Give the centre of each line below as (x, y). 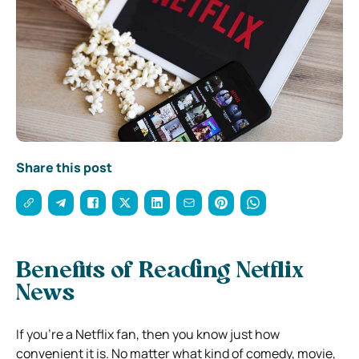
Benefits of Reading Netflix (160, 271)
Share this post (64, 167)
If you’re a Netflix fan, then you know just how (148, 334)
